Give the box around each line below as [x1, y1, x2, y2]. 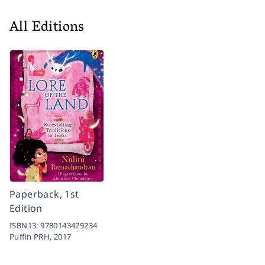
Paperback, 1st [9, 187, 79, 201]
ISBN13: [9, 219, 41, 231]
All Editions [9, 14, 85, 41]
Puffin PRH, [9, 231, 54, 242]
